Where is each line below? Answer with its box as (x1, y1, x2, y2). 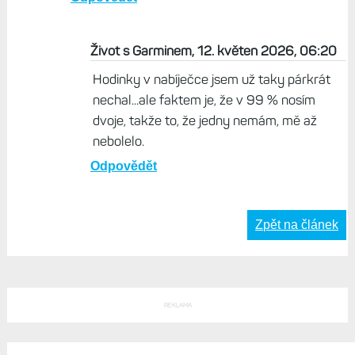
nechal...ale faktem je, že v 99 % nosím (92, 92, 315, 109)
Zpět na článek (255, 218, 339, 232)
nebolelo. (92, 133, 144, 150)
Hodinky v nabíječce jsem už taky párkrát (92, 71, 330, 88)
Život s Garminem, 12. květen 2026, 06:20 (90, 43, 337, 59)
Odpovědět (90, 159, 157, 174)
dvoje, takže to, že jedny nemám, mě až (92, 113, 317, 129)
